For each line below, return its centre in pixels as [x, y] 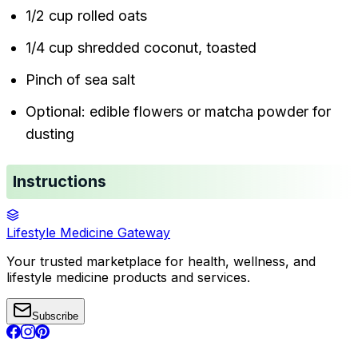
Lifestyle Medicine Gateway [88, 233]
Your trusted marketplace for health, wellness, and [161, 262]
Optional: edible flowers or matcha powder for [178, 112]
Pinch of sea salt [80, 80]
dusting [50, 134]
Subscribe [55, 316]
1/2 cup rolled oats [86, 16]
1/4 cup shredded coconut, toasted [141, 48]
